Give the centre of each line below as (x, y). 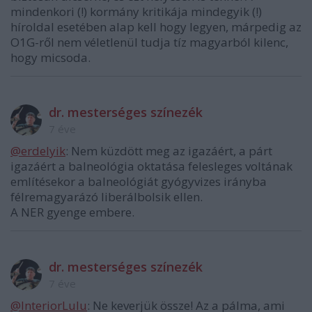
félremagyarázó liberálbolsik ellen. (107, 197)
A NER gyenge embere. (72, 212)
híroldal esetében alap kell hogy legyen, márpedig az (156, 27)
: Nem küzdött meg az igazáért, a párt (169, 151)
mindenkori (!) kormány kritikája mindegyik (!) (136, 12)
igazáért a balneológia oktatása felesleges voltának (151, 166)
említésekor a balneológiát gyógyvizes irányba (139, 182)
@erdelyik (38, 151)
